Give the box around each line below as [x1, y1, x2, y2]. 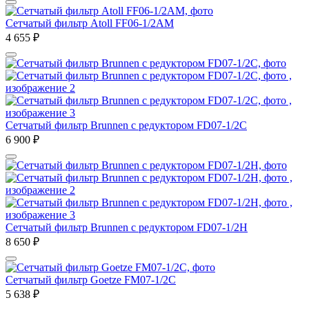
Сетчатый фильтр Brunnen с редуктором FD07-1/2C [6, 119, 247, 131]
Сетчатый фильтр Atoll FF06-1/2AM [6, 17, 174, 29]
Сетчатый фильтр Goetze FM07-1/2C [6, 273, 176, 286]
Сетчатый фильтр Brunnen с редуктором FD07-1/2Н [6, 221, 248, 233]
